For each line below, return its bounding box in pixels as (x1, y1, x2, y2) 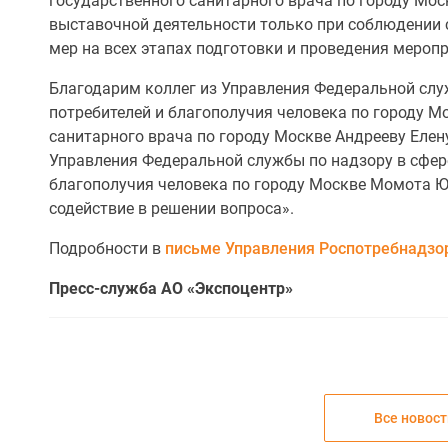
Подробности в (49, 239, 165, 258)
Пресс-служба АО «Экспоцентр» (49, 279, 293, 298)
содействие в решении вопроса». (49, 199, 294, 218)
